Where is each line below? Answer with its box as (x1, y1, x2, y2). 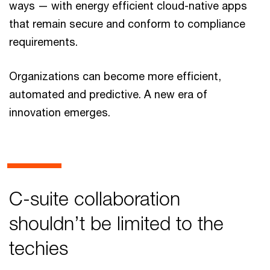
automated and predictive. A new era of (9, 87, 207, 101)
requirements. (9, 35, 78, 48)
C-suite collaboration (9, 187, 180, 210)
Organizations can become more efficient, (9, 69, 221, 83)
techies (9, 236, 68, 260)
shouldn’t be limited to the (9, 212, 224, 235)
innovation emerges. (9, 105, 110, 119)
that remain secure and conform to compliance (9, 17, 245, 30)
